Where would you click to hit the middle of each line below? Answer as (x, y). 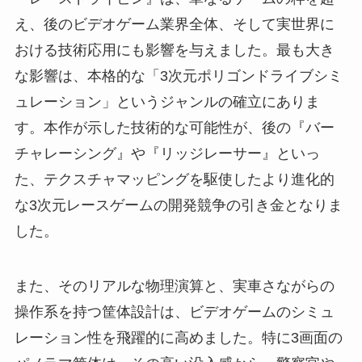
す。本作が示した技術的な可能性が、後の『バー (174, 128)
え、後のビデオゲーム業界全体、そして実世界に (174, 25)
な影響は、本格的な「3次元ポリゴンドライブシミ (178, 76)
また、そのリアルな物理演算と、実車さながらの (174, 286)
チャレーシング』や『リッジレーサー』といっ (167, 154)
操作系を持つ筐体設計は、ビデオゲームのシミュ (174, 312)
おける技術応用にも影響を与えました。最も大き (174, 51)
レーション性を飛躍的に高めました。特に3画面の (178, 338)
